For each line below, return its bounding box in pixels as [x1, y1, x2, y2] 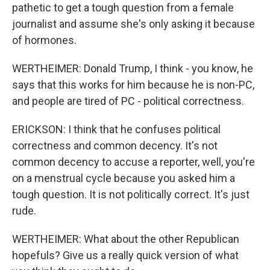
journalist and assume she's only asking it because [12, 17, 255, 30]
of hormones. [12, 34, 77, 46]
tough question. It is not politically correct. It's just [12, 188, 250, 201]
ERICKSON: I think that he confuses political [12, 123, 221, 136]
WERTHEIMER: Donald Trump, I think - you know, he [12, 62, 253, 75]
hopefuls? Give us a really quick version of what [12, 249, 239, 262]
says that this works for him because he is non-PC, [12, 78, 254, 91]
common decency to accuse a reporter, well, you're [12, 155, 255, 168]
